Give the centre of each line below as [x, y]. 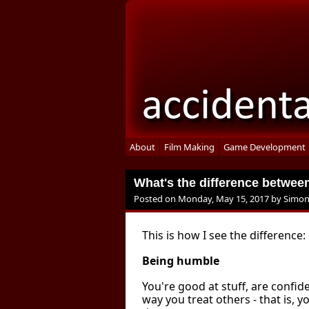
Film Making [189, 147]
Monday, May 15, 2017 [223, 199]
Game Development [265, 147]
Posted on [156, 199]
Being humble [181, 261]
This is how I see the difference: [224, 235]
